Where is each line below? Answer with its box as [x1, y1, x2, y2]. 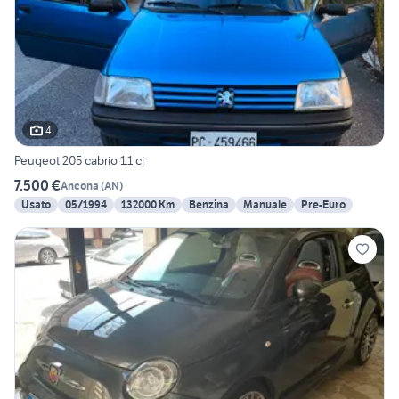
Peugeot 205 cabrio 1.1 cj [14, 152, 144, 169]
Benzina [189, 198, 229, 212]
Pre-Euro [301, 198, 346, 212]
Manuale [243, 198, 287, 212]
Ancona [61, 178, 99, 192]
